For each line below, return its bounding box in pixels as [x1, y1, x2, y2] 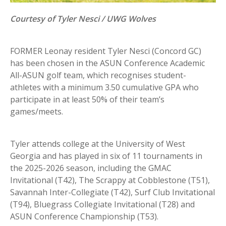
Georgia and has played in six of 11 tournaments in [10, 150, 202, 162]
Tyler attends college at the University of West [10, 138, 185, 150]
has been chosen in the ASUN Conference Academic [10, 58, 205, 69]
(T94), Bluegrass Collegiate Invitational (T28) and [10, 199, 195, 210]
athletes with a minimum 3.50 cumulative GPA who [10, 82, 199, 93]
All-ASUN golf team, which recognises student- [10, 70, 186, 81]
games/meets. [10, 106, 63, 118]
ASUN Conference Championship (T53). [10, 211, 158, 222]
